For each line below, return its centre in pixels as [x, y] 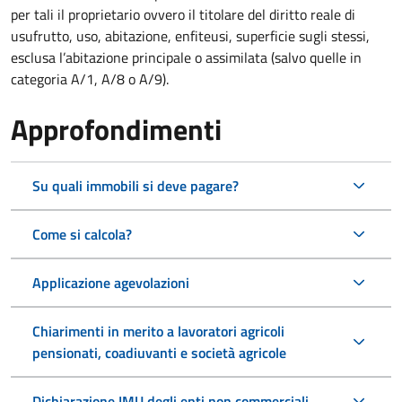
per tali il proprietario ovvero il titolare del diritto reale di [183, 14]
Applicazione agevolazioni [111, 282]
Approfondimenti [116, 129]
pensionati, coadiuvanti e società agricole [159, 352]
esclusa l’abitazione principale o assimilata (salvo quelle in [186, 57]
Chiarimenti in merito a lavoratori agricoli [158, 331]
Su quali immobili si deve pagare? [135, 185]
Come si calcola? [82, 234]
